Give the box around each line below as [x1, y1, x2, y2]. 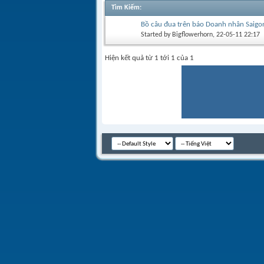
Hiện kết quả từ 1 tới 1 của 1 [105, 54, 194, 62]
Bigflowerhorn [172, 31, 213, 38]
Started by [141, 31, 172, 38]
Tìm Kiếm [111, 4, 140, 11]
